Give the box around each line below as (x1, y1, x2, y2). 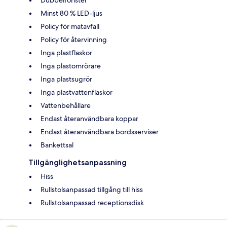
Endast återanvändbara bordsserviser (41, 127, 159, 137)
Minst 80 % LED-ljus (41, 9, 102, 18)
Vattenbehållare (41, 101, 91, 110)
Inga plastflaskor (41, 48, 92, 58)
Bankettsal (41, 140, 73, 150)
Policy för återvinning (41, 35, 107, 45)
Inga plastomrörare (41, 61, 101, 71)
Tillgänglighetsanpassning (28, 158, 127, 168)
